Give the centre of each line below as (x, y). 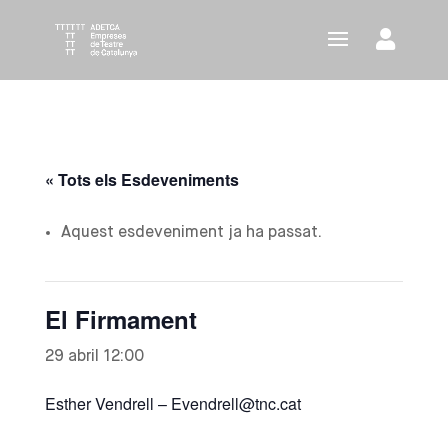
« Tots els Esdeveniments (141, 179)
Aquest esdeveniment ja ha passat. (191, 233)
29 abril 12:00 (94, 357)
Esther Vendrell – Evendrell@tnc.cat (172, 403)
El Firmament (120, 319)
